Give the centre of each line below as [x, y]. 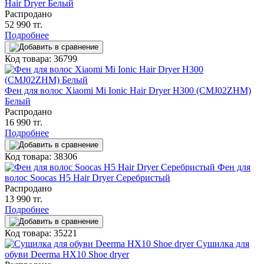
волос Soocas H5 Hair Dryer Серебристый [88, 177]
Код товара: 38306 [41, 156]
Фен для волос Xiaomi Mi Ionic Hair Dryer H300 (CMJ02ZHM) [128, 90]
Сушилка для [223, 243]
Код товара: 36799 [41, 58]
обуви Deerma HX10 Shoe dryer [67, 254]
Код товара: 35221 [41, 233]
